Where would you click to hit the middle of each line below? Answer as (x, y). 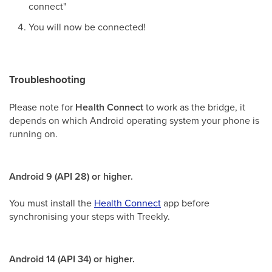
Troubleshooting (47, 80)
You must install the (52, 203)
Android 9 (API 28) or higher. (71, 176)
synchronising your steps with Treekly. (90, 216)
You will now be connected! (87, 27)
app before (185, 203)
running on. (33, 134)
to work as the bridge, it (194, 107)
